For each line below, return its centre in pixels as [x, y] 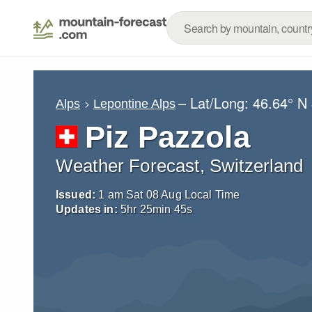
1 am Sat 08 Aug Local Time [169, 195]
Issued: [76, 195]
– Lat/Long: [216, 103]
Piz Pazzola [167, 137]
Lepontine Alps [135, 103]
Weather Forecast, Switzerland [180, 166]
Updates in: [87, 209]
